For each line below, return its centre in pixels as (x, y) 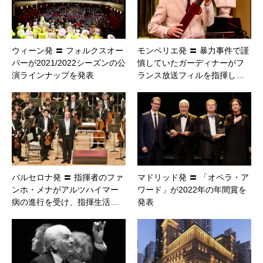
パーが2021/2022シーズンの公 (69, 63)
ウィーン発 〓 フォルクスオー (68, 51)
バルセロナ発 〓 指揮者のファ (68, 178)
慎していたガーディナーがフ (191, 63)
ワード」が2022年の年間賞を (192, 190)
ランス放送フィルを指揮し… (191, 75)
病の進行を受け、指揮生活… (65, 202)
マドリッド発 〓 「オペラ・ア (193, 178)
